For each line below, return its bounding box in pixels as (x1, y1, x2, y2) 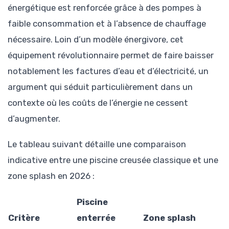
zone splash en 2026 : (8, 171, 95, 181)
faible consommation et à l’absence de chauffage (8, 18, 206, 29)
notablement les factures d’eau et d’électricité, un (8, 65, 209, 76)
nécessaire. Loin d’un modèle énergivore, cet (8, 34, 184, 44)
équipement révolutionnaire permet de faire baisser (8, 50, 214, 60)
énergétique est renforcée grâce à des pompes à (8, 2, 201, 13)
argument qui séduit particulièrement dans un (8, 81, 193, 92)
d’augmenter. (8, 113, 60, 124)
